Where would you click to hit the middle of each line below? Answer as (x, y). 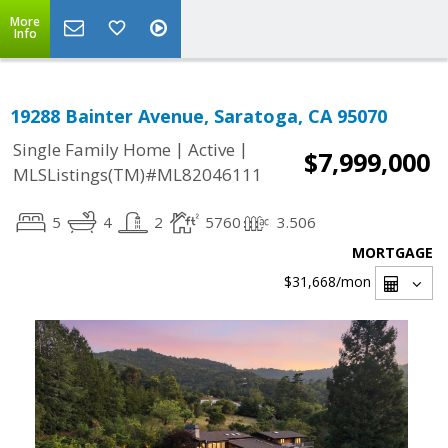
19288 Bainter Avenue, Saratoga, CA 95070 (198, 116)
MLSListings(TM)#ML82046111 (137, 175)
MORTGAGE (392, 252)
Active (211, 150)
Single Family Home (92, 150)
